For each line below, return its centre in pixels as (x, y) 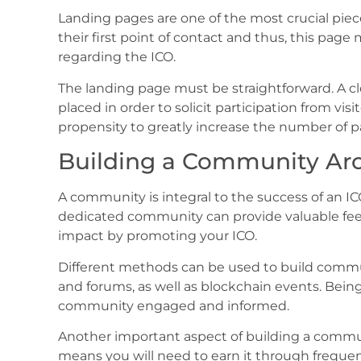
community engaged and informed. (174, 305)
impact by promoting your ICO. (158, 236)
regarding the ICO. (117, 57)
